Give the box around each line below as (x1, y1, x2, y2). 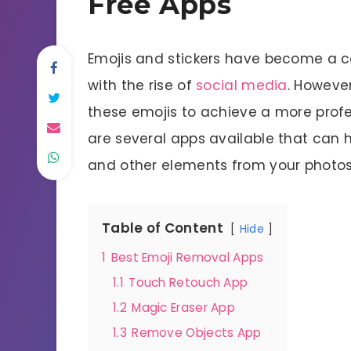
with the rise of (88, 76, 197, 95)
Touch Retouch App (128, 274, 248, 291)
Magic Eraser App (132, 299, 236, 316)
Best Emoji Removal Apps (110, 249, 264, 266)
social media (196, 76, 288, 95)
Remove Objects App (132, 324, 262, 341)
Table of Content (102, 219, 223, 237)
